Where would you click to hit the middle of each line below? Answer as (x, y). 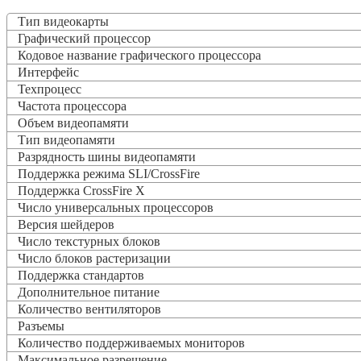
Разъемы (36, 326)
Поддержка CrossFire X (77, 190)
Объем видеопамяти (68, 122)
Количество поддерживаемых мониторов (131, 342)
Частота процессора (67, 106)
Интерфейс (44, 72)
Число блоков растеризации (89, 258)
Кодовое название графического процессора (135, 55)
